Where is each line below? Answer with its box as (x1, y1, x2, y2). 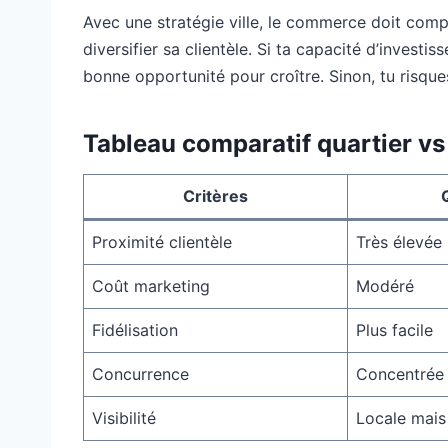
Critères (183, 185, 248, 206)
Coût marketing (92, 275, 210, 296)
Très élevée (356, 231, 442, 252)
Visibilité (92, 407, 156, 428)
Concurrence (92, 363, 189, 384)
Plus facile (356, 319, 433, 340)
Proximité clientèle (92, 231, 232, 252)
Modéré (356, 275, 414, 296)
